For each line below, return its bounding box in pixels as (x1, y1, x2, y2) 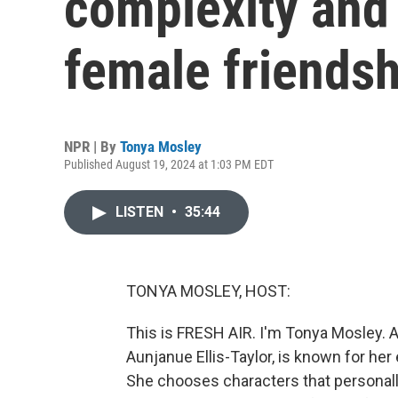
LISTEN (115, 203, 167, 220)
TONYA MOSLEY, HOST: (126, 282, 291, 300)
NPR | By (64, 138, 120, 155)
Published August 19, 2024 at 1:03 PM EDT (64, 157, 274, 171)
